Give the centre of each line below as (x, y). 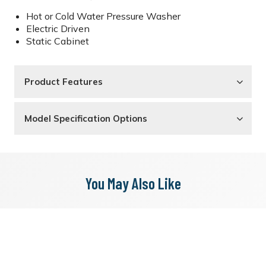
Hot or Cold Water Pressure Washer (103, 16)
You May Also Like (133, 183)
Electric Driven (58, 28)
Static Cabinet (58, 41)
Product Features (64, 82)
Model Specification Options (86, 118)
